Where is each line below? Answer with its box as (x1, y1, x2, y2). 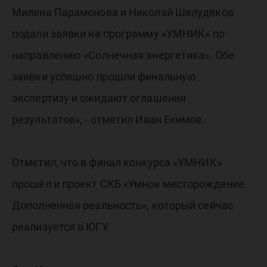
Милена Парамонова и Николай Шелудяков (12, 6, 234, 19)
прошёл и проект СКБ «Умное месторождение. (12, 178, 248, 191)
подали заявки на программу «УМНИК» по (12, 27, 225, 41)
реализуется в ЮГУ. (12, 221, 109, 234)
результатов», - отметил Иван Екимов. (12, 113, 205, 126)
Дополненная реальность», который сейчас (12, 199, 233, 212)
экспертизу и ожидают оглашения (12, 92, 187, 105)
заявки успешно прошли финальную (12, 70, 197, 83)
